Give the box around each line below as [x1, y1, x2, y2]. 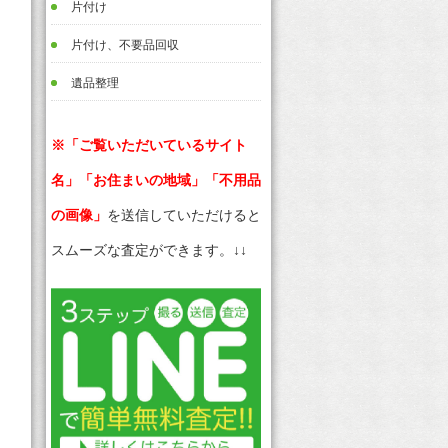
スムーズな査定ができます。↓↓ [51, 241, 247, 258]
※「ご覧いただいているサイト [51, 136, 247, 153]
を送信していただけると [107, 206, 261, 223]
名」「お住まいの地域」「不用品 [51, 171, 261, 188]
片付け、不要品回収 [71, 37, 179, 52]
